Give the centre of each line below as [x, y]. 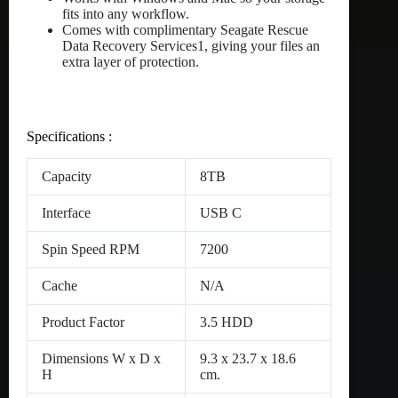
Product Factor [83, 322]
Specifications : [69, 137]
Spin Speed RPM [91, 250]
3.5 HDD [227, 322]
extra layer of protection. [131, 62]
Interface [66, 213]
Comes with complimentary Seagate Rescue [185, 30]
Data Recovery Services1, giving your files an [191, 46]
